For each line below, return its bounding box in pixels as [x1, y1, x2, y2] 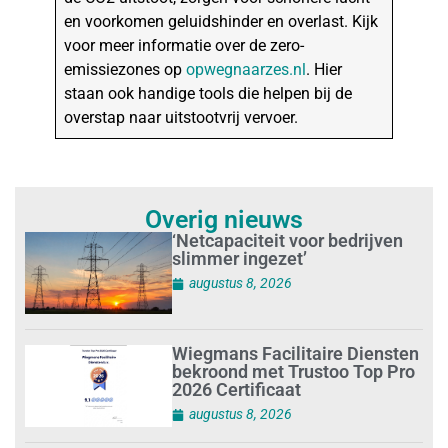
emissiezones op [64, 59, 187, 79]
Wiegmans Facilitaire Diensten [172, 343, 420, 364]
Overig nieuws [145, 205, 303, 235]
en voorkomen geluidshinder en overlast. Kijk [64, 11, 379, 31]
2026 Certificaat [172, 379, 302, 400]
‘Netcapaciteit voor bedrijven [172, 230, 404, 252]
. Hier [306, 59, 343, 79]
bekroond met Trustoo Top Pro [172, 361, 416, 382]
